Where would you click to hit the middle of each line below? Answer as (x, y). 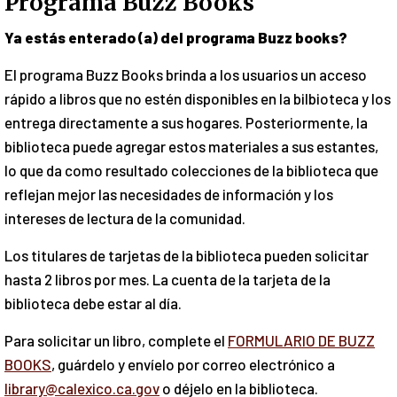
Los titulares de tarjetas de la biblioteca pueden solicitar (187, 255)
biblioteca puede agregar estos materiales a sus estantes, (191, 146)
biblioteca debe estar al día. (93, 303)
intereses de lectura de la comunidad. (125, 218)
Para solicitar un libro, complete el (116, 340)
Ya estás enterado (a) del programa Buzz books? (176, 37)
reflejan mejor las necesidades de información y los (169, 194)
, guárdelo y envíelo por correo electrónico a (193, 364)
